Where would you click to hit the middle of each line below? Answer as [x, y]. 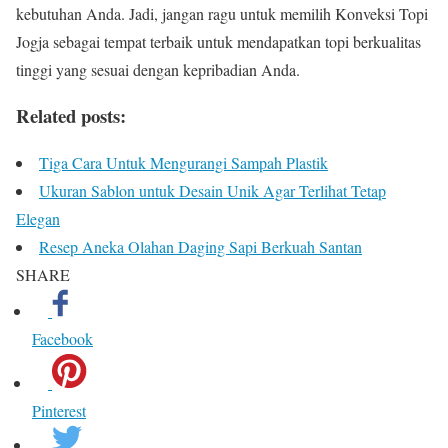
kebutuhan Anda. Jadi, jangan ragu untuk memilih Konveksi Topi [222, 13]
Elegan [38, 219]
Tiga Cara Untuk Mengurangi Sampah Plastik [183, 163]
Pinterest [59, 411]
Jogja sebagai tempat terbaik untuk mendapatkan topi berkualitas [218, 41]
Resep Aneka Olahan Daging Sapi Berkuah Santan [200, 247]
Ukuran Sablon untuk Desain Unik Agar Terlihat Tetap [212, 191]
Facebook [62, 339]
